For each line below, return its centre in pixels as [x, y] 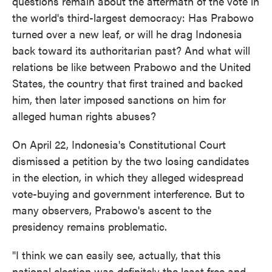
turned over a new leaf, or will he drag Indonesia [127, 34]
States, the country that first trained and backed [127, 83]
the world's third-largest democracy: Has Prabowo [133, 17]
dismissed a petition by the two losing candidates [131, 161]
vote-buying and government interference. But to [128, 193]
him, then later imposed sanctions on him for [119, 99]
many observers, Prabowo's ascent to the [112, 210]
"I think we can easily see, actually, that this [117, 255]
